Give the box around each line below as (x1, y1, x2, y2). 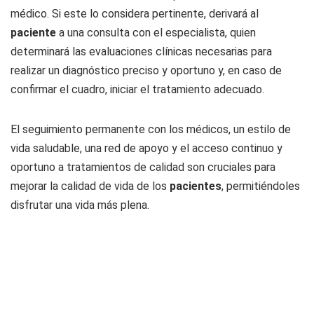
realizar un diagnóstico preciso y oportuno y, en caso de (11, 64, 282, 77)
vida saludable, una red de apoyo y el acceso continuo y (11, 142, 282, 155)
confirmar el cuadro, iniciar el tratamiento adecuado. (11, 83, 264, 96)
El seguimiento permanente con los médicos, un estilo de (11, 123, 291, 136)
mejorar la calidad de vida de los (11, 179, 170, 193)
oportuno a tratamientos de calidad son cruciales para (11, 161, 275, 174)
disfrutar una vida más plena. (11, 198, 149, 212)
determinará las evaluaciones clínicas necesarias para (11, 45, 272, 58)
